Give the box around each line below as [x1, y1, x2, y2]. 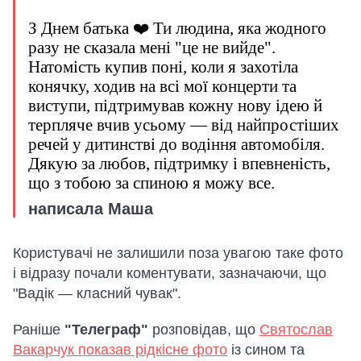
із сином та [227, 341, 305, 358]
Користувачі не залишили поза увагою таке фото [13, 244, 343, 261]
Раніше [13, 321, 64, 338]
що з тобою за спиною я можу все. [28, 173, 275, 192]
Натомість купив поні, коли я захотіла [28, 57, 298, 76]
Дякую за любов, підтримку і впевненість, [28, 154, 330, 172]
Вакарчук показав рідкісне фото [13, 341, 227, 358]
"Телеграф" [64, 321, 148, 338]
